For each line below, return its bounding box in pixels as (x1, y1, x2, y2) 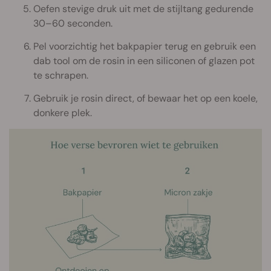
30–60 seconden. (33, 17, 113, 30)
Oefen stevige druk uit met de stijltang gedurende (33, 2, 253, 16)
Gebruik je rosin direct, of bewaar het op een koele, (33, 92, 258, 105)
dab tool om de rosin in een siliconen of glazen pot (33, 54, 255, 68)
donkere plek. (33, 106, 92, 120)
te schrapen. (33, 69, 88, 82)
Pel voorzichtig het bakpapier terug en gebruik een (33, 40, 256, 53)
